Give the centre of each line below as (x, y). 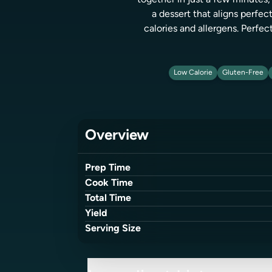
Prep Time (108, 168)
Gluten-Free (243, 73)
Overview (117, 136)
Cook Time (109, 183)
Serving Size (113, 229)
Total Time (108, 199)
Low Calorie (193, 73)
